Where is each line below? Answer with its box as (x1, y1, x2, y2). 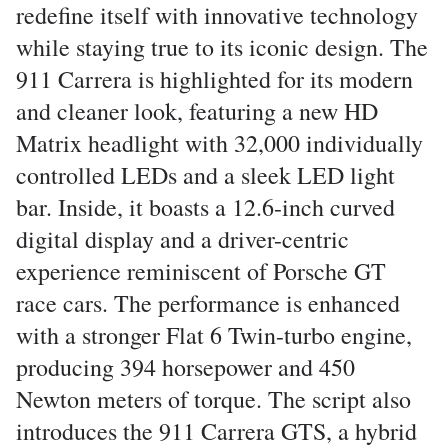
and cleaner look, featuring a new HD (16, 95, 378, 127)
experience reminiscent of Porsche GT (16, 255, 386, 287)
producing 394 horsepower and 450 (16, 351, 355, 383)
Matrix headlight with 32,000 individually (16, 127, 423, 159)
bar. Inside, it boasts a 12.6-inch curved (16, 191, 395, 223)
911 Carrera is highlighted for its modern (16, 63, 413, 95)
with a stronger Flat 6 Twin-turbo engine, (16, 319, 412, 351)
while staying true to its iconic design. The (16, 31, 428, 63)
